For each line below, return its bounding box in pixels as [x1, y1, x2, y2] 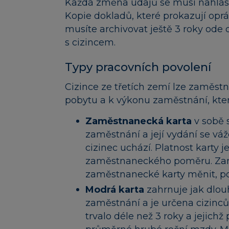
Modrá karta [85, 184, 147, 195]
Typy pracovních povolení [65, 60, 211, 74]
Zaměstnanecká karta [85, 116, 194, 127]
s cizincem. [65, 36, 116, 48]
